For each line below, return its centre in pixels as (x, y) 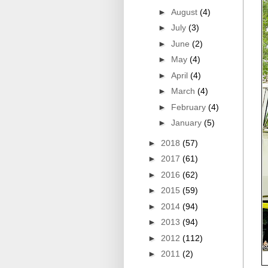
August (185, 12)
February (189, 107)
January (187, 123)
